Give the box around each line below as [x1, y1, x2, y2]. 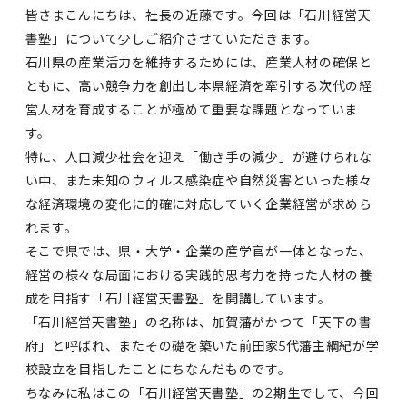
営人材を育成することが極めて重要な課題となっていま [25, 102, 359, 118]
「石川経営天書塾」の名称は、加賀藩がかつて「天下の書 [25, 314, 372, 331]
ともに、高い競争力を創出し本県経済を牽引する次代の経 [25, 78, 372, 94]
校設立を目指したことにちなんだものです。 [25, 362, 292, 378]
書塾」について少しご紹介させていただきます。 [25, 31, 318, 47]
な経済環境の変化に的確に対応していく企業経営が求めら [25, 196, 372, 213]
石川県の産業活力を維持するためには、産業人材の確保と [25, 55, 372, 71]
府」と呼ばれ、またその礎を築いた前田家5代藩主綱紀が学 [25, 338, 380, 354]
